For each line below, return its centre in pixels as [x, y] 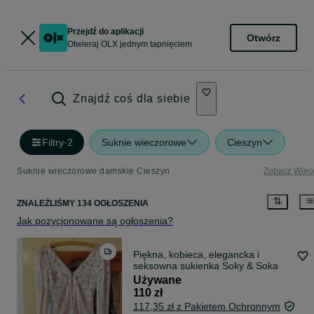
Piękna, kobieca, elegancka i [196, 255]
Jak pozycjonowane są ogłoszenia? [95, 221]
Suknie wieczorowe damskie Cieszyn [94, 171]
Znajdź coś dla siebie [132, 98]
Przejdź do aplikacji [105, 32]
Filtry [53, 142]
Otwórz [264, 37]
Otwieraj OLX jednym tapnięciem [130, 44]
